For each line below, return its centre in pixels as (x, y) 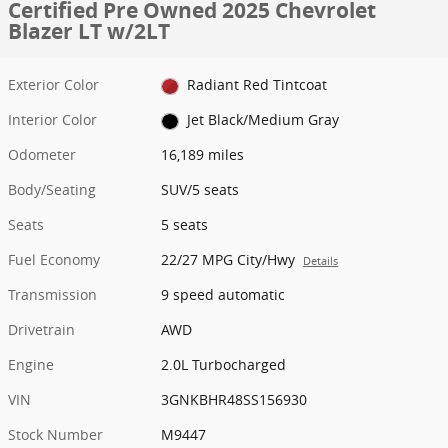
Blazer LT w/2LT (89, 31)
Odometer (42, 155)
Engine (31, 365)
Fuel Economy (54, 260)
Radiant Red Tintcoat (256, 84)
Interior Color (52, 120)
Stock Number (55, 435)
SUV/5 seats (200, 190)
